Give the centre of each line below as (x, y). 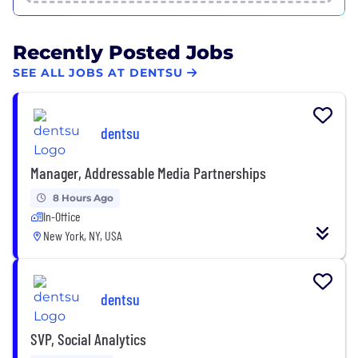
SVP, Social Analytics (88, 338)
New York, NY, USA (83, 235)
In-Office (62, 216)
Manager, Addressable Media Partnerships (148, 172)
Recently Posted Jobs (123, 52)
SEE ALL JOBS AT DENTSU (98, 73)
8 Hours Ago (83, 197)
